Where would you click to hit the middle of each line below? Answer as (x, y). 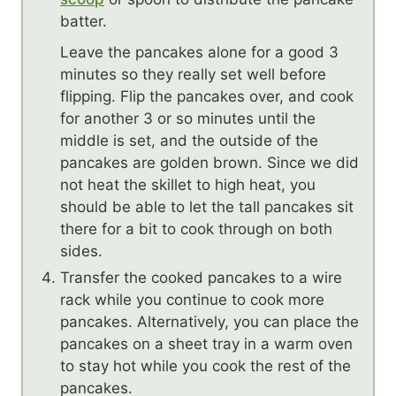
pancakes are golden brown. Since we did (209, 162)
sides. (81, 251)
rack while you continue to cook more (192, 299)
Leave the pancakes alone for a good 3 (199, 52)
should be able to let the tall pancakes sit (207, 206)
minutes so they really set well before (193, 74)
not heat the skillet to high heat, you (188, 184)
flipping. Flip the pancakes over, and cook (207, 96)
